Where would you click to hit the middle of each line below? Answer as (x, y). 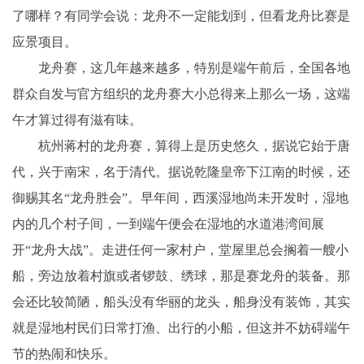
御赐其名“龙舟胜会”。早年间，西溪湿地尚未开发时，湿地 (180, 198)
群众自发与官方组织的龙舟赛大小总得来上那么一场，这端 (181, 94)
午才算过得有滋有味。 (77, 120)
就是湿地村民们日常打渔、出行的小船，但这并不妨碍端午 (181, 328)
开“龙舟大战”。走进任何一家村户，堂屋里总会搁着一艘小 (180, 250)
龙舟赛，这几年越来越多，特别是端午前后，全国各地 (194, 68)
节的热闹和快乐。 (64, 354)
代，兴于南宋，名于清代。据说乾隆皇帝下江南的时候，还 (181, 172)
